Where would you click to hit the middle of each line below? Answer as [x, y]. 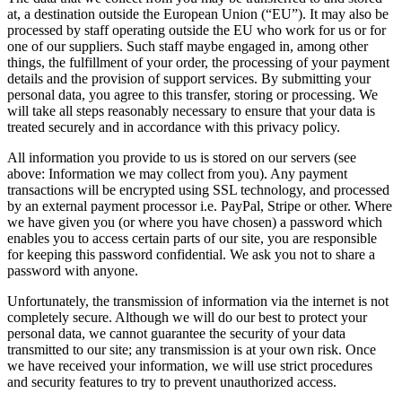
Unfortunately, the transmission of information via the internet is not [198, 301]
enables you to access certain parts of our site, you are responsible [192, 238]
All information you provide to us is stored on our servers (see [182, 157]
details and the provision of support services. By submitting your [189, 78]
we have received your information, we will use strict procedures [190, 365]
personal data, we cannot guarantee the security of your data [176, 333]
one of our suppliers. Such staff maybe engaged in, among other [188, 46]
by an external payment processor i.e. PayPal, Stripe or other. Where [200, 205]
